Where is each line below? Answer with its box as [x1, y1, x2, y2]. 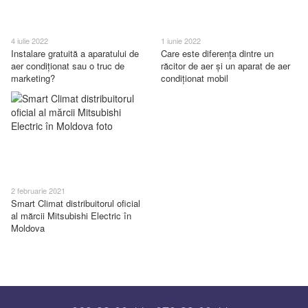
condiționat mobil [161, 71, 228, 85]
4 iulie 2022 [11, 34, 48, 46]
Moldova [11, 221, 45, 235]
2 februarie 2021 [11, 185, 65, 197]
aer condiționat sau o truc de [11, 58, 124, 72]
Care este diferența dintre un [161, 46, 274, 60]
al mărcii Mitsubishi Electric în [11, 209, 131, 223]
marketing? [11, 71, 55, 85]
